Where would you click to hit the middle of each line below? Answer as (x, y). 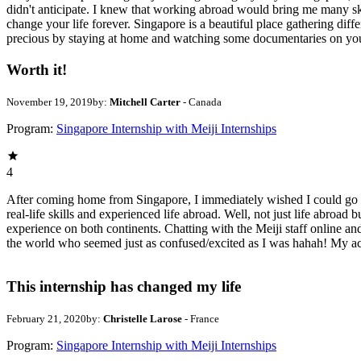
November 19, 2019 (50, 102)
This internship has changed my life (124, 287)
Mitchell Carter (145, 102)
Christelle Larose (143, 318)
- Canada (201, 102)
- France (201, 318)
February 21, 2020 (46, 318)
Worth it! (37, 69)
